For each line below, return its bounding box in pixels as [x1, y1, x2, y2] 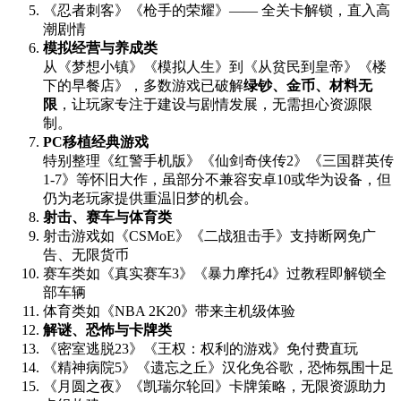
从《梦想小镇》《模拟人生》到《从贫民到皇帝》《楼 [43, 59, 387, 75]
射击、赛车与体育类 [43, 209, 172, 226]
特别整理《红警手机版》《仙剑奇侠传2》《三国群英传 [43, 153, 394, 169]
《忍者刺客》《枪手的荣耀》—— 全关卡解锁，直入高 [43, 3, 390, 19]
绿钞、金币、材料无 [243, 78, 372, 94]
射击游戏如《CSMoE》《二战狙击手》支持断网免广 [43, 228, 376, 244]
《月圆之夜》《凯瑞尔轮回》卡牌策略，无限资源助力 [43, 379, 387, 395]
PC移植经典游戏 [43, 134, 149, 150]
